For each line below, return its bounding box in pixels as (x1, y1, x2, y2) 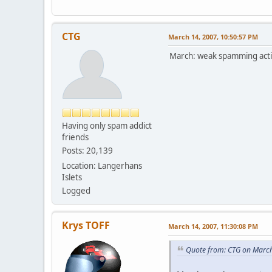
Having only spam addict (62, 120, 152, 131)
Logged (62, 185, 90, 196)
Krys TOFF (62, 218, 110, 232)
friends (62, 131, 89, 143)
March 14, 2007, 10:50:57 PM (168, 32, 258, 41)
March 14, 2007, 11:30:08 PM (168, 221, 258, 231)
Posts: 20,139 (62, 144, 113, 156)
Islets (62, 171, 82, 183)
